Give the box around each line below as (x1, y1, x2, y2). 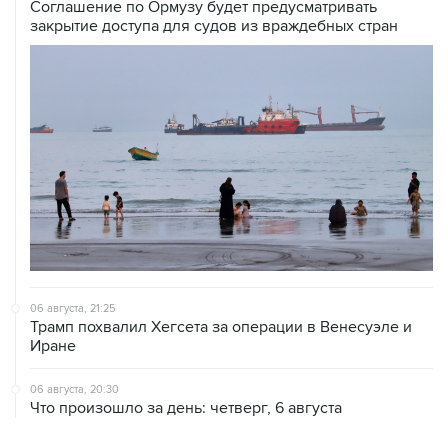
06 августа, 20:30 (30, 383, 119, 397)
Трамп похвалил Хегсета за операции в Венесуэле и (30, 317, 412, 338)
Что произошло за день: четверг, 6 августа (30, 398, 342, 419)
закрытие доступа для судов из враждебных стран (30, 15, 398, 36)
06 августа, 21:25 (30, 302, 115, 316)
